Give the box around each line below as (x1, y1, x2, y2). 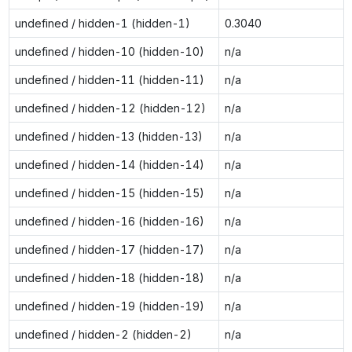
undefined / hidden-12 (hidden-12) (14, 101, 206, 115)
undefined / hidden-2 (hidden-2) (14, 327, 192, 341)
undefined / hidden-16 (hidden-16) (14, 214, 204, 228)
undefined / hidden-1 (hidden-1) (14, 16, 190, 30)
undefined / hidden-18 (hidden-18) (14, 270, 204, 284)
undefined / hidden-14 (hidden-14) (14, 157, 204, 171)
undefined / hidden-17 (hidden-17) (14, 242, 204, 256)
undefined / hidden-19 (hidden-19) (14, 299, 204, 313)
